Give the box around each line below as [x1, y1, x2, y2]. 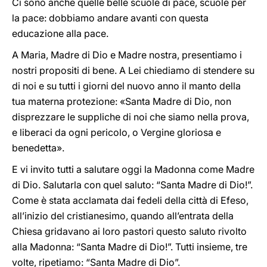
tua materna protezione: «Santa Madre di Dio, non [12, 95, 231, 107]
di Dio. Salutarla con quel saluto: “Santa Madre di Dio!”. [12, 179, 253, 191]
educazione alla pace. [12, 27, 108, 39]
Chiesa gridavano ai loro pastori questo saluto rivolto [12, 225, 247, 237]
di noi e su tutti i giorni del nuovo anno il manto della [12, 80, 241, 92]
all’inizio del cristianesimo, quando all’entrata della [12, 210, 234, 222]
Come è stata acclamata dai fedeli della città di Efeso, [12, 194, 249, 206]
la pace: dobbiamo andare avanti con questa [12, 12, 209, 24]
